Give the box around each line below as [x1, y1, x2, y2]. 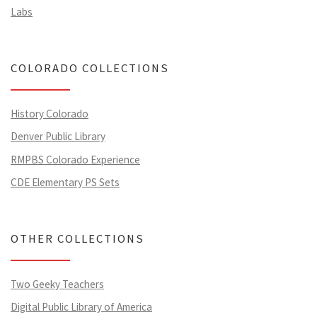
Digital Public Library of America [11, 300, 152, 314]
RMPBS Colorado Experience [11, 152, 140, 166]
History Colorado [11, 106, 88, 120]
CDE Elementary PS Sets [11, 175, 120, 190]
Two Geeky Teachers [11, 277, 104, 291]
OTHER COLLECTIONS [11, 231, 144, 247]
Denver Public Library [11, 129, 105, 144]
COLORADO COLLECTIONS [11, 60, 169, 76]
